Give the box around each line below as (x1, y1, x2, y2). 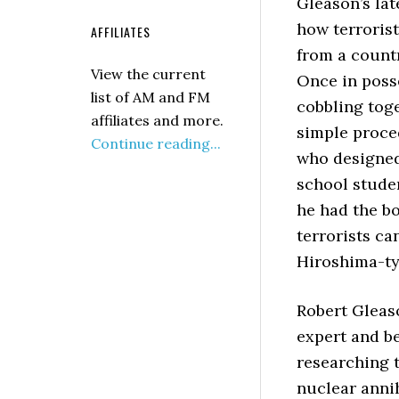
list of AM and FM (91, 88, 210, 106)
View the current (91, 65, 206, 83)
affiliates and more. (91, 111, 224, 129)
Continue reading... (91, 134, 221, 152)
